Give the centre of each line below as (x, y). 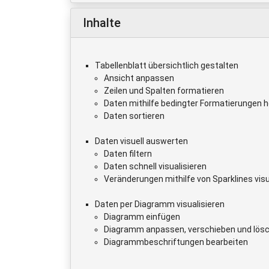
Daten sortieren (134, 116)
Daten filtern (128, 153)
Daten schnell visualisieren (155, 166)
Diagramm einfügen (142, 216)
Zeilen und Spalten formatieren (164, 90)
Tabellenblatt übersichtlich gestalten (167, 65)
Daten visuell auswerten (141, 141)
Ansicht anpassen (139, 78)
